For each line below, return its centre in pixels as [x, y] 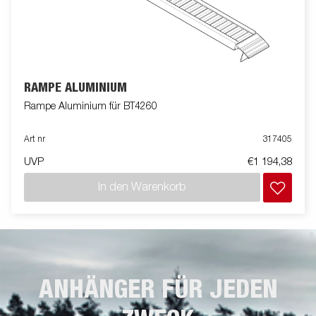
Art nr [35, 140]
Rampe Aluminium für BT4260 [91, 107]
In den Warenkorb [142, 187]
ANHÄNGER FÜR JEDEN [158, 290]
